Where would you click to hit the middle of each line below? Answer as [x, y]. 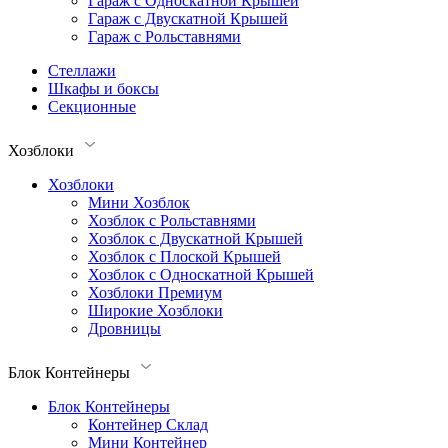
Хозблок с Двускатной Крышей [195, 238]
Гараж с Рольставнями [164, 36]
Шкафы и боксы [103, 88]
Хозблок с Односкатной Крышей [201, 274]
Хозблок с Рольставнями [172, 220]
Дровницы [124, 328]
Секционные [92, 106]
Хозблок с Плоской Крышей [184, 256]
